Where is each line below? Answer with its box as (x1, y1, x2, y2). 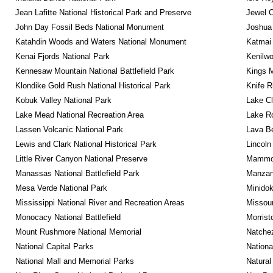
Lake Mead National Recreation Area (15, 110, 144, 119)
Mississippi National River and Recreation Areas (15, 198, 185, 207)
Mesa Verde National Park (15, 183, 107, 193)
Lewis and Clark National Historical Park (15, 140, 157, 149)
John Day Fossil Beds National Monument (15, 23, 164, 32)
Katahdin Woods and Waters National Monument (15, 37, 186, 46)
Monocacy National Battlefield (15, 213, 121, 222)
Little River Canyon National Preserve (15, 154, 147, 163)
